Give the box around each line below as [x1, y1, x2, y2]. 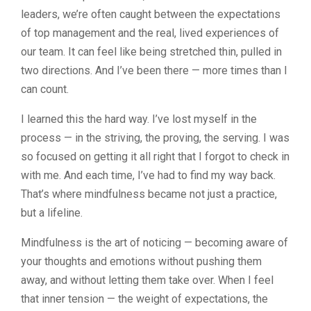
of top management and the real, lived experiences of [21, 26, 279, 40]
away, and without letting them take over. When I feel [21, 273, 274, 287]
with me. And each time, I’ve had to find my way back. [21, 168, 276, 182]
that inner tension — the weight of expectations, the [21, 292, 268, 305]
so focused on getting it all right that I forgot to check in [21, 149, 289, 163]
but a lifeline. [21, 205, 83, 219]
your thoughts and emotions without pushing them [21, 254, 262, 268]
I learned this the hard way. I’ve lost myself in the [21, 112, 257, 126]
